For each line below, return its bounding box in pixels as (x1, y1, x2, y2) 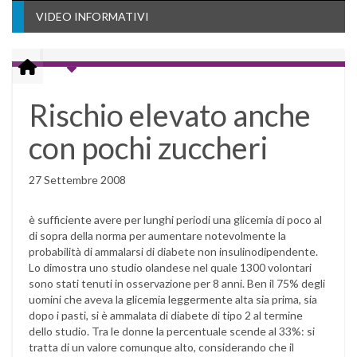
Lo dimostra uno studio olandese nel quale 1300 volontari (29, 261, 312, 274)
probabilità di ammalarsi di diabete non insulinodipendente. (29, 245, 318, 258)
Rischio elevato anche (29, 96, 311, 133)
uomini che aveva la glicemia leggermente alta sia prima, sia (29, 292, 317, 306)
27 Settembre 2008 (29, 173, 126, 186)
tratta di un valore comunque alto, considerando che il (29, 340, 294, 354)
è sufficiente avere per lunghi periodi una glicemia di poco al (29, 213, 322, 226)
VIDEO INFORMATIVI (36, 10, 149, 23)
